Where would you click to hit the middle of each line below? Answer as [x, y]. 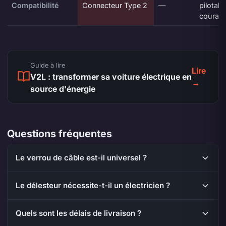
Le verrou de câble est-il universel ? [81, 157]
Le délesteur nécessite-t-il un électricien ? [93, 185]
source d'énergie [63, 89]
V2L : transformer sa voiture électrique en [111, 76]
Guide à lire [47, 65]
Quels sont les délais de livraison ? [78, 213]
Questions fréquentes [59, 133]
